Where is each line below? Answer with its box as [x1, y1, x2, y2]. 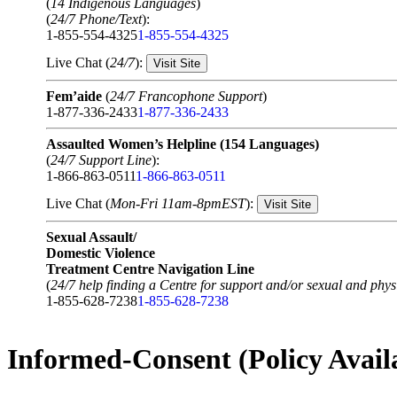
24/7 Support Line [51, 152, 152, 168]
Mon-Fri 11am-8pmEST [110, 196, 245, 212]
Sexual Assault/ [46, 230, 136, 245]
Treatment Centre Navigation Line [46, 261, 254, 277]
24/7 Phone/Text [51, 12, 142, 27]
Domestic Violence [46, 245, 155, 261]
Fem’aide [46, 89, 102, 105]
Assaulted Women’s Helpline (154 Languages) [46, 136, 319, 152]
